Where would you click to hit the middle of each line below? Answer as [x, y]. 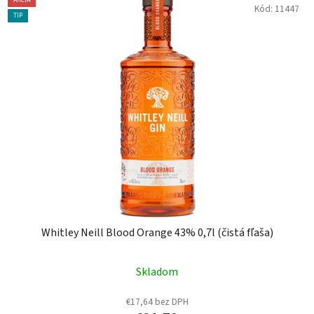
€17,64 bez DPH [157, 302]
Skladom [157, 272]
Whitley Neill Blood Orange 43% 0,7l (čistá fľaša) [157, 233]
